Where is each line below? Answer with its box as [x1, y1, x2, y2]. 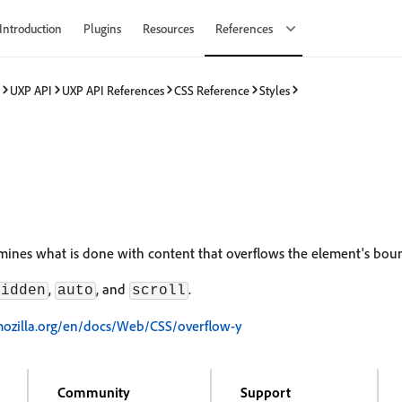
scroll [132, 283, 186, 299]
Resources [143, 21, 194, 36]
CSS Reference [174, 82, 249, 98]
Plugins [83, 21, 121, 36]
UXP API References [62, 82, 164, 98]
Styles [259, 82, 290, 98]
